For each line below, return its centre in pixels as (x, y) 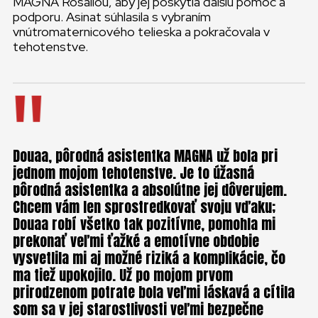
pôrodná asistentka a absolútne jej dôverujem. (150, 190)
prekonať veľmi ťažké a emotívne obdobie (136, 241)
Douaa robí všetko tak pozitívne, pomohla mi (144, 224)
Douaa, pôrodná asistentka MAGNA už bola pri (145, 156)
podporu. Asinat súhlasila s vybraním (112, 17)
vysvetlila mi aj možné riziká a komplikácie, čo (149, 258)
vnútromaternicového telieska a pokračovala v (141, 32)
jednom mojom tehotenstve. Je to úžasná (133, 173)
